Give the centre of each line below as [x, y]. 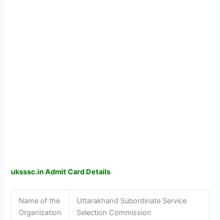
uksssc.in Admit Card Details [61, 172]
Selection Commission [114, 212]
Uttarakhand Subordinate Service [132, 201]
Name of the [40, 201]
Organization [40, 212]
